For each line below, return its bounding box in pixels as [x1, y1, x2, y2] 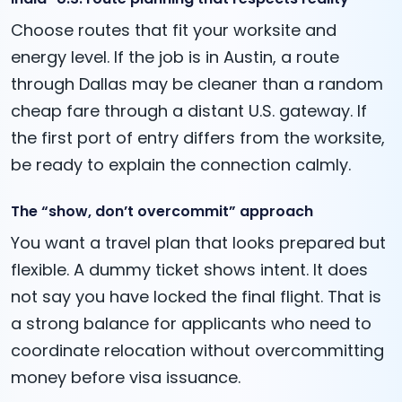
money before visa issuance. [11, 365, 240, 389]
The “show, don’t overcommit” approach [11, 200, 313, 222]
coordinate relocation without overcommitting [11, 338, 384, 362]
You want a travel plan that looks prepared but [11, 231, 386, 254]
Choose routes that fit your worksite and [11, 18, 336, 41]
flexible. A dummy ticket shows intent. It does [11, 258, 368, 281]
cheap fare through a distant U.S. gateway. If [11, 99, 367, 122]
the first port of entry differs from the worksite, [11, 126, 385, 149]
